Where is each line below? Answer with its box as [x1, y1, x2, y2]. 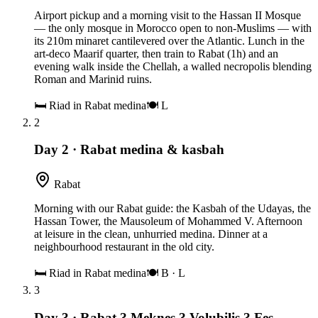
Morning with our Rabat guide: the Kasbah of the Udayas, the [34, 202, 311, 215]
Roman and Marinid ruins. [34, 72, 152, 85]
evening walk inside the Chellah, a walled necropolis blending [34, 60, 312, 72]
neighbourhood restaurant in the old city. [34, 241, 214, 253]
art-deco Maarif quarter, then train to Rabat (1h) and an [34, 47, 278, 60]
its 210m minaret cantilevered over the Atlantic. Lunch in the [34, 34, 305, 47]
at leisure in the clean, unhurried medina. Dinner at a [34, 228, 268, 241]
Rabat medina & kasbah [80, 142, 224, 158]
